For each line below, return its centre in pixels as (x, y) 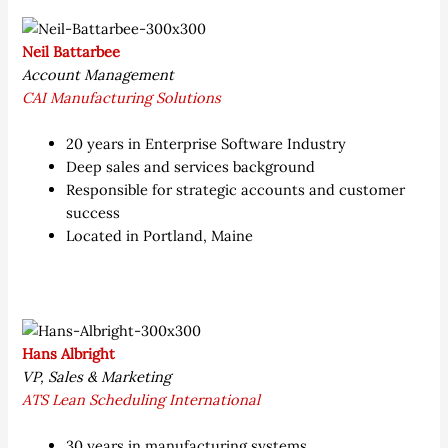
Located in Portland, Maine (160, 236)
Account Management (98, 74)
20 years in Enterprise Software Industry (206, 144)
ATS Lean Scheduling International (141, 399)
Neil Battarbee (71, 51)
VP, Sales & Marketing (97, 376)
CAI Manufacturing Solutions (122, 97)
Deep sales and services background (191, 167)
